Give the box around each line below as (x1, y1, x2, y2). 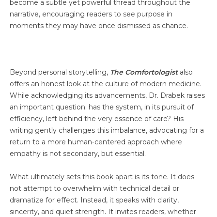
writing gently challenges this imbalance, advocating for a (10, 125, 204, 135)
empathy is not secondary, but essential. (10, 149, 146, 158)
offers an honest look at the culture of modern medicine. (10, 79, 201, 88)
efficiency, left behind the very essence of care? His (10, 114, 184, 123)
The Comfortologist (110, 67, 178, 77)
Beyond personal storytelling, (10, 67, 110, 77)
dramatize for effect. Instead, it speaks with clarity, (10, 195, 179, 204)
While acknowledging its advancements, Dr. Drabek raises (10, 91, 205, 100)
